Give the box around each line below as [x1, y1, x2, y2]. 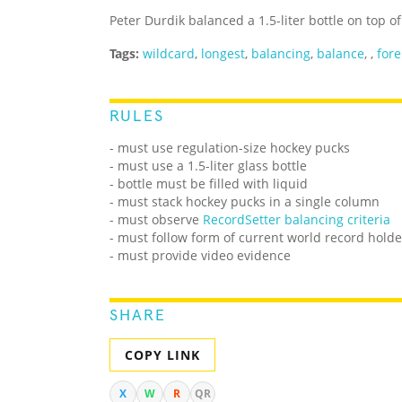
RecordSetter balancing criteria [203, 211, 390, 229]
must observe [118, 211, 203, 229]
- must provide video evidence [109, 247, 291, 265]
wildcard [143, 45, 195, 63]
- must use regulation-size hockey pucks [109, 139, 350, 157]
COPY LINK [125, 346, 200, 364]
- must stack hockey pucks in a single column [109, 193, 380, 211]
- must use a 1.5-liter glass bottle [109, 157, 307, 175]
